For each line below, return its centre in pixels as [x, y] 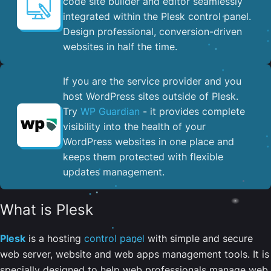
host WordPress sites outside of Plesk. [151, 96]
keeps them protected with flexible [143, 156]
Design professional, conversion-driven [152, 31]
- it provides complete [192, 111]
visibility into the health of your [134, 126]
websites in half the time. [120, 46]
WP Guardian [110, 111]
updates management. [114, 171]
